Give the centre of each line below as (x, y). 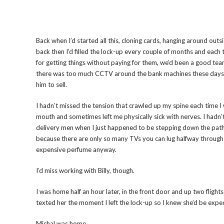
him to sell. (51, 84)
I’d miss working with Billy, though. (85, 170)
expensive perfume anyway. (76, 149)
